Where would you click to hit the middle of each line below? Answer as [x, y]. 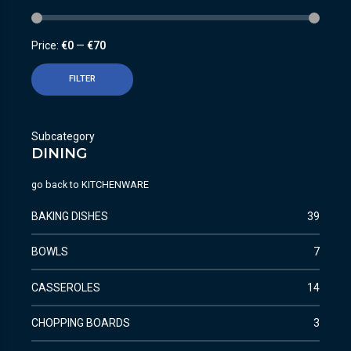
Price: [46, 46]
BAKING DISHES [70, 216]
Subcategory [63, 136]
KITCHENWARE [115, 184]
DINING [59, 153]
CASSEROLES [66, 287]
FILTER [82, 79]
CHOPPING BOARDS [81, 322]
